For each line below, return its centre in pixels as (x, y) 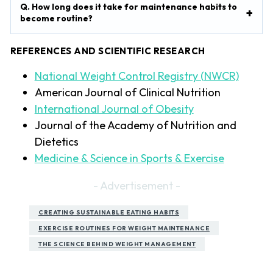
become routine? (56, 18)
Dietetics (56, 141)
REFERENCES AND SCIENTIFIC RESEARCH (108, 51)
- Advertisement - (136, 185)
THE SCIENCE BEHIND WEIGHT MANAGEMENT (117, 244)
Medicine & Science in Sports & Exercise (129, 158)
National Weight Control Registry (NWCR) (136, 76)
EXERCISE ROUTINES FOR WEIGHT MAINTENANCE (124, 228)
